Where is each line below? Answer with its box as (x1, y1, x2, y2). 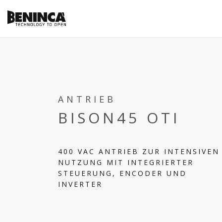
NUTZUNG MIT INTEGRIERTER (58, 158, 194, 167)
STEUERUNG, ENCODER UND (58, 168, 187, 178)
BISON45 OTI (58, 108, 180, 128)
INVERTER (58, 179, 103, 189)
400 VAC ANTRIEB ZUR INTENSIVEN (58, 147, 220, 156)
